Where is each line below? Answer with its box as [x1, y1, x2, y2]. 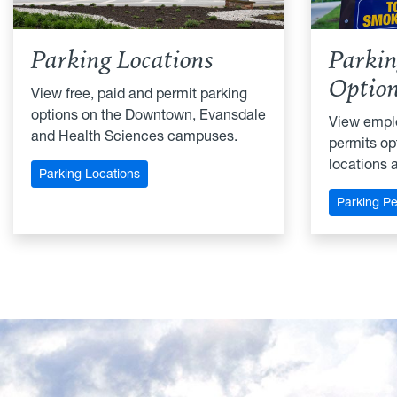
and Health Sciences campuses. [31, 126, 237, 144]
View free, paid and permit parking [31, 83, 247, 102]
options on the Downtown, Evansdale [31, 105, 266, 123]
